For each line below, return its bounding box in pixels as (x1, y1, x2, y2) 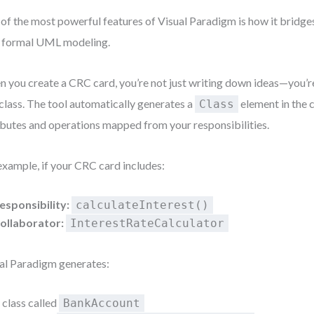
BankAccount (63, 296, 141, 310)
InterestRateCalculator (70, 217, 225, 230)
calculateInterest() (76, 198, 210, 212)
